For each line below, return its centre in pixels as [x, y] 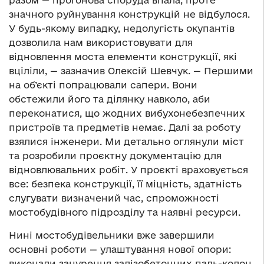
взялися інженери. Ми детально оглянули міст [126, 142]
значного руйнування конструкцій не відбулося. [129, 14]
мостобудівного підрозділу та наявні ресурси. [125, 212]
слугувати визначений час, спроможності [114, 198]
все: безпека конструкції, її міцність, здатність [125, 184]
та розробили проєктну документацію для [115, 156]
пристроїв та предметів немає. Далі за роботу [125, 128]
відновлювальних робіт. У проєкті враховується [128, 170]
